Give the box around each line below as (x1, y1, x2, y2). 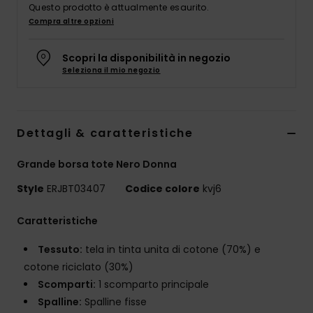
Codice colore (125, 182, 200, 196)
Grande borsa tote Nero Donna (17, 157, 177, 172)
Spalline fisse (82, 295, 147, 310)
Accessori (249, 43, 300, 57)
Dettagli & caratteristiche (17, 125, 194, 142)
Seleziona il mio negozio (62, 65, 161, 76)
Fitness (249, 126, 286, 139)
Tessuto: (38, 242, 82, 257)
